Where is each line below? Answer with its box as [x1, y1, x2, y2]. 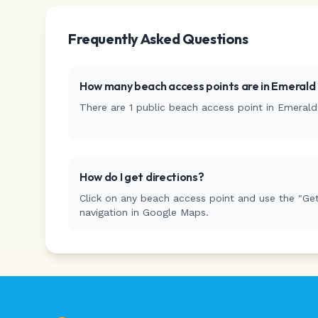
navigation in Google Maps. [79, 207, 209, 218]
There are [79, 102, 129, 113]
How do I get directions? [79, 170, 204, 184]
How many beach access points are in [79, 79, 272, 93]
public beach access [133, 102, 238, 113]
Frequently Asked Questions [68, 30, 248, 48]
